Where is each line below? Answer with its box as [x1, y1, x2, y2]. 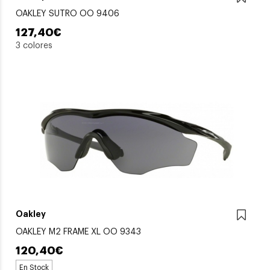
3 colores [16, 42, 52, 51]
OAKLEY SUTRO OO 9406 [16, 10, 119, 19]
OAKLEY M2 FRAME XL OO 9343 [16, 227, 141, 236]
